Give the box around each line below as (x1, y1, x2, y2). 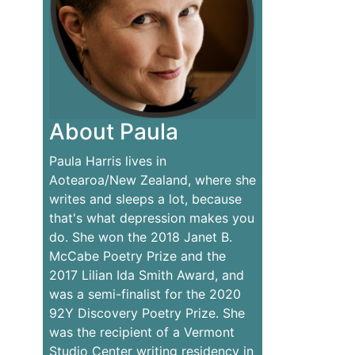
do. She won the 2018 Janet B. (48, 229, 232, 246)
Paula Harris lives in (48, 153, 166, 170)
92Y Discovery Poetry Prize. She (48, 305, 245, 322)
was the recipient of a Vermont (48, 324, 235, 341)
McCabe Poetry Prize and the (48, 248, 226, 265)
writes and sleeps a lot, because (48, 191, 242, 208)
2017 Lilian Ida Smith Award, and (48, 267, 244, 284)
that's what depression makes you (48, 210, 254, 227)
